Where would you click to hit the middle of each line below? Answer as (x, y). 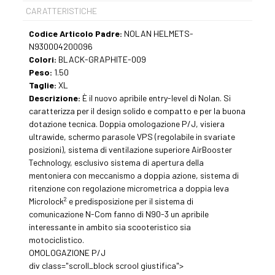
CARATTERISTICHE (62, 11)
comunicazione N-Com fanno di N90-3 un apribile (119, 214)
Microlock (47, 201)
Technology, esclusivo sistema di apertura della (117, 163)
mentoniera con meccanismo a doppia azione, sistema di (134, 176)
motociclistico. (57, 240)
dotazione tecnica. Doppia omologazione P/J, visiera (127, 124)
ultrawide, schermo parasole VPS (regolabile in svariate (132, 137)
